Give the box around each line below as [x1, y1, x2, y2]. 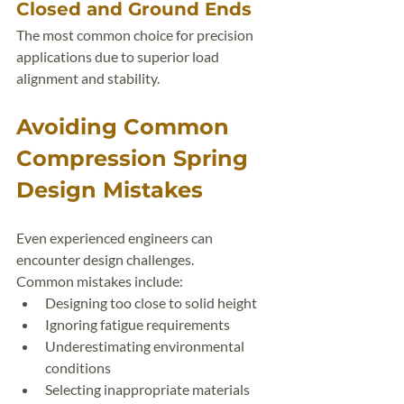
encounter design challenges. [16, 251, 194, 268]
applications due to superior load [16, 48, 222, 65]
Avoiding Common [16, 114, 235, 140]
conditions [45, 359, 111, 376]
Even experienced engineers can [16, 229, 216, 246]
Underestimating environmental [45, 337, 247, 354]
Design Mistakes [16, 177, 203, 203]
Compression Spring [16, 145, 254, 171]
